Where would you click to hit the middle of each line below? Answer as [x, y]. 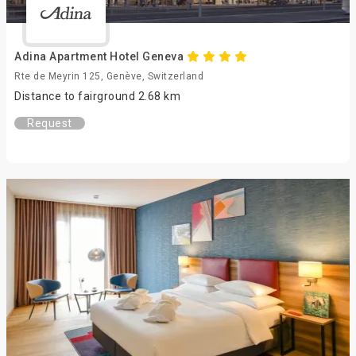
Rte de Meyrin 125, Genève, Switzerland [109, 76]
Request [50, 123]
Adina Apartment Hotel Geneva [101, 56]
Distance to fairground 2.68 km [97, 96]
